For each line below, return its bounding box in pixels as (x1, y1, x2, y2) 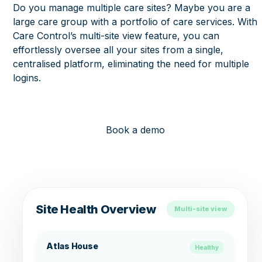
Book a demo (105, 124, 165, 136)
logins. (13, 72, 42, 84)
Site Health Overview (36, 202, 156, 216)
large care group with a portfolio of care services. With (13, 16, 258, 28)
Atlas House (46, 241, 98, 251)
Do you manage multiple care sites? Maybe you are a (13, 2, 251, 14)
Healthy (195, 244, 219, 251)
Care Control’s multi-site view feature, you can (13, 30, 220, 42)
